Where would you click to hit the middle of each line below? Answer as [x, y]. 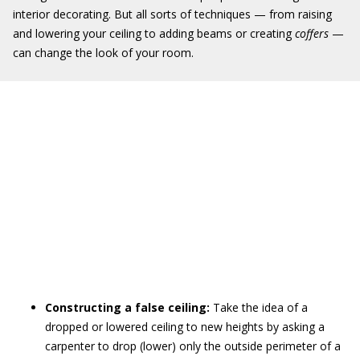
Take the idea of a [259, 307]
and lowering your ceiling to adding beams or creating [154, 33]
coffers [313, 33]
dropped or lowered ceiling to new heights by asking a [185, 327]
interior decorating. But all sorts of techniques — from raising [172, 14]
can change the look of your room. [103, 53]
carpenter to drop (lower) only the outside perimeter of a [193, 346]
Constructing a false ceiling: [127, 307]
